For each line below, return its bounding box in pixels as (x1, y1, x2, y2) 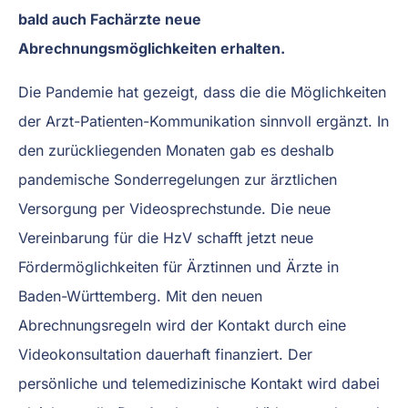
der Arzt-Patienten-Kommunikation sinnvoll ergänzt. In (18, 112, 389, 131)
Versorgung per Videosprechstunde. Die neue (18, 199, 331, 219)
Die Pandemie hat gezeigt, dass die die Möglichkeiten (18, 83, 386, 102)
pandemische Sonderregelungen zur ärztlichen (18, 170, 337, 189)
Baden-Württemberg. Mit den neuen (18, 287, 262, 306)
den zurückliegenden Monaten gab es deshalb (18, 141, 334, 160)
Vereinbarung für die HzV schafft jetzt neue (18, 229, 313, 248)
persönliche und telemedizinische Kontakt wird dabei (18, 374, 380, 393)
